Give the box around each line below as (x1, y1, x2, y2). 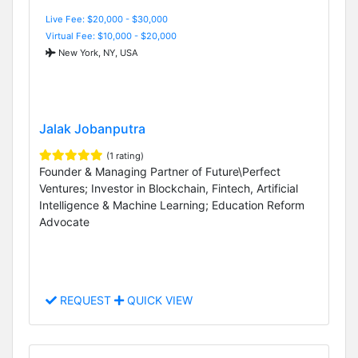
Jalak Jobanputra (39, 120, 145, 137)
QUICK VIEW (124, 293, 193, 308)
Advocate (39, 214, 89, 229)
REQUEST (57, 293, 114, 308)
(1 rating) (106, 149, 144, 161)
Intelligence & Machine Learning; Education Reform (39, 197, 304, 212)
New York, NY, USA (56, 46, 138, 58)
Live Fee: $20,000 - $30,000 (46, 13, 168, 25)
